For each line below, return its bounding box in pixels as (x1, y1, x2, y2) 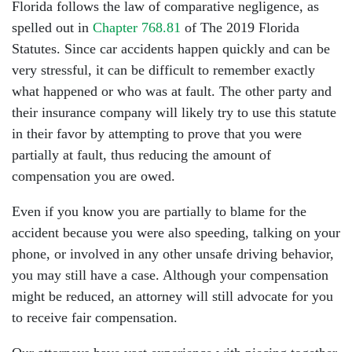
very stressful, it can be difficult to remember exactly (12, 62, 315, 78)
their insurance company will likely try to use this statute (12, 104, 336, 120)
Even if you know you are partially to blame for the (12, 203, 306, 219)
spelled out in (12, 20, 93, 35)
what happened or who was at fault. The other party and (12, 83, 332, 99)
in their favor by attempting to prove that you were (12, 126, 302, 141)
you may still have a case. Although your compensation (12, 267, 328, 283)
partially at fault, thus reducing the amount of (12, 147, 271, 163)
